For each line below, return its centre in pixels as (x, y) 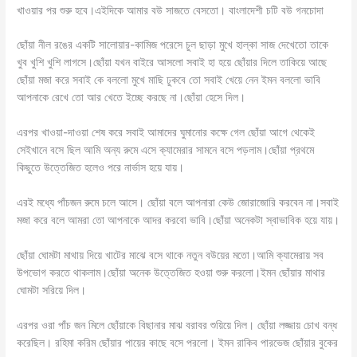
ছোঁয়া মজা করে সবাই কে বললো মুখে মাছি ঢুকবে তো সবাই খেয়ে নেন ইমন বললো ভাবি (169, 80)
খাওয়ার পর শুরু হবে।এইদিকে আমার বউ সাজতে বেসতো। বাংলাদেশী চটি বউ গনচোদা (171, 10)
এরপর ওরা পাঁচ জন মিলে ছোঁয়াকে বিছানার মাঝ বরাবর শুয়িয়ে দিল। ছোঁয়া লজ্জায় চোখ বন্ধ (177, 325)
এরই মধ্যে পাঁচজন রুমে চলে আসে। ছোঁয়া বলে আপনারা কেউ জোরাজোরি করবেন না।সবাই (178, 203)
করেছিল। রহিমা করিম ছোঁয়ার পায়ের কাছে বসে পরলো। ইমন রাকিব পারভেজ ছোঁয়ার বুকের (178, 342)
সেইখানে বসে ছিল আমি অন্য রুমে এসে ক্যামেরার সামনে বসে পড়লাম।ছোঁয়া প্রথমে (166, 150)
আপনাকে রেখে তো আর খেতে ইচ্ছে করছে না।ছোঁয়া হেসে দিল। (131, 98)
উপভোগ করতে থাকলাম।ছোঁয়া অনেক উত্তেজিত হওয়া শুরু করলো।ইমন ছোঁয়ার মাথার (171, 273)
